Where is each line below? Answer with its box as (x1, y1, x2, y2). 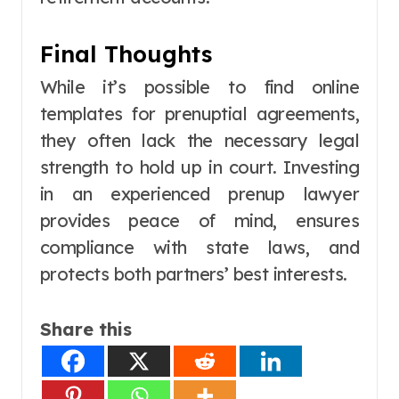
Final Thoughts (40, 38, 212, 68)
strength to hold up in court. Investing (40, 156, 359, 179)
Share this (40, 318, 132, 341)
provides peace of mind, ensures (40, 209, 359, 232)
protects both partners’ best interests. (40, 263, 347, 286)
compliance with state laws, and (40, 236, 359, 259)
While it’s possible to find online (40, 76, 359, 99)
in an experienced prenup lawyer (40, 183, 359, 206)
